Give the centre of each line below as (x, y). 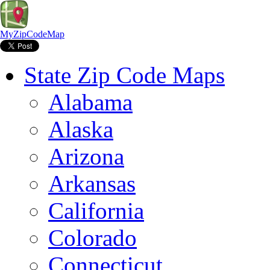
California (96, 211)
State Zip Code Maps (124, 75)
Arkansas (92, 184)
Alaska (81, 129)
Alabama (90, 102)
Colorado (93, 238)
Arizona (86, 156)
